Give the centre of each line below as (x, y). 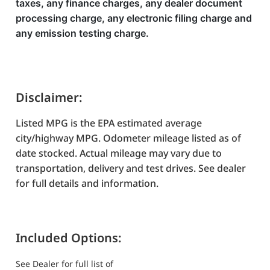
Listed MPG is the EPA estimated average (109, 123)
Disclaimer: (49, 97)
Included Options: (69, 238)
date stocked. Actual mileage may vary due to (119, 153)
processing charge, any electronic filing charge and (134, 18)
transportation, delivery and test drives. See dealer (131, 168)
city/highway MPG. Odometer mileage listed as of (128, 138)
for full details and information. (87, 183)
